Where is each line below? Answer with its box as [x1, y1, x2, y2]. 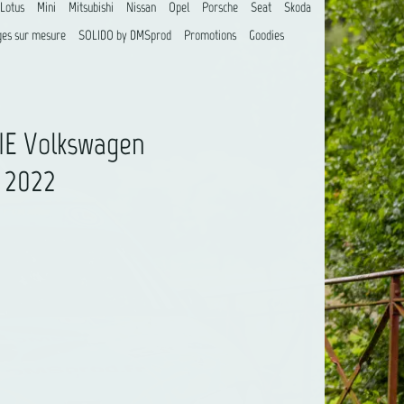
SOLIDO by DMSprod [78, 27, 171, 43]
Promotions [183, 27, 236, 43]
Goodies [248, 27, 284, 43]
